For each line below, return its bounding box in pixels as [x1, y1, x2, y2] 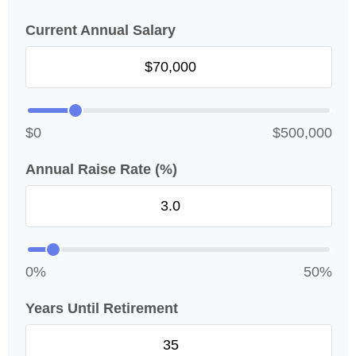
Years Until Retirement [25, 300, 178, 316]
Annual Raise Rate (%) [25, 161, 177, 177]
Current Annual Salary [25, 22, 176, 38]
